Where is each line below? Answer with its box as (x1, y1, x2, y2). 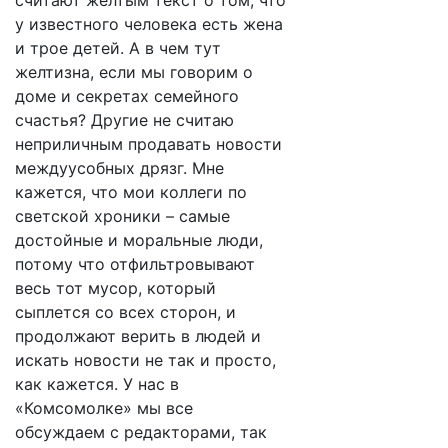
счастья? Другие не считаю (15, 110, 234, 130)
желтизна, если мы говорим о (15, 62, 253, 82)
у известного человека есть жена (15, 14, 283, 34)
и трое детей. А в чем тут (15, 38, 221, 58)
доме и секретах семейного (15, 86, 239, 106)
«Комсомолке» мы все (15, 398, 193, 418)
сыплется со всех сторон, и (15, 302, 236, 322)
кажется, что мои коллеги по (15, 182, 247, 202)
